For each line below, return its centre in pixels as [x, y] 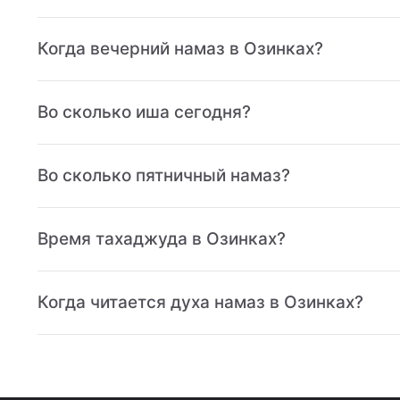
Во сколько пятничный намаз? [164, 175]
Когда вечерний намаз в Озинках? [180, 49]
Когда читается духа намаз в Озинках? [200, 302]
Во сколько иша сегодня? [144, 112]
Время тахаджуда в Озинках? [162, 239]
